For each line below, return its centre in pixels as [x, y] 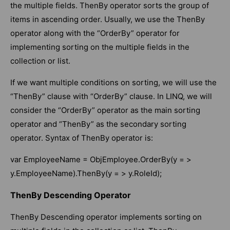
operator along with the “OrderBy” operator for [95, 33]
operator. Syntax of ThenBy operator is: [82, 138]
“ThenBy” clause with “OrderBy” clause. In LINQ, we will [111, 97]
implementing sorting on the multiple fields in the [100, 47]
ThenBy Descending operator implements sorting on [106, 217]
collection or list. [40, 61]
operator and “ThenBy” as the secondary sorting [98, 124]
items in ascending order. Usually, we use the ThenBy [108, 20]
